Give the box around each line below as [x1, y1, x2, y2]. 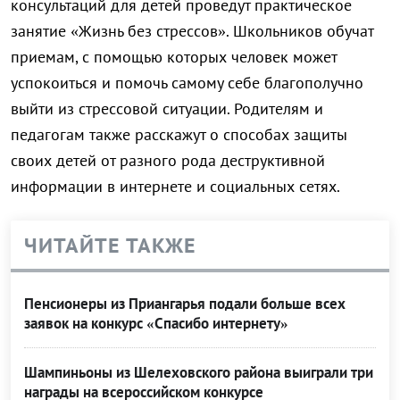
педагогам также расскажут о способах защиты [11, 124, 347, 146]
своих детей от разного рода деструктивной [11, 150, 325, 171]
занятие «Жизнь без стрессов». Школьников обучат [11, 21, 373, 42]
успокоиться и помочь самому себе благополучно [11, 72, 363, 94]
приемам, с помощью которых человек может [11, 46, 337, 68]
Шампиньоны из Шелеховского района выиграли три [24, 362, 373, 383]
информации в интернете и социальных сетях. [11, 176, 340, 197]
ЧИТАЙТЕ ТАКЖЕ [24, 231, 196, 260]
